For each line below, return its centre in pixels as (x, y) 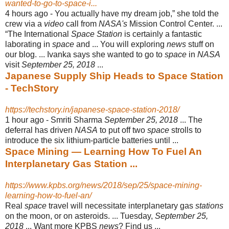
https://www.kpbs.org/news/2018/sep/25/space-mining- (104, 185)
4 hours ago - (30, 13)
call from (81, 24)
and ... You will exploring (120, 44)
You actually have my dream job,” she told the (137, 13)
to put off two (122, 130)
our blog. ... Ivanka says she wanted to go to (85, 54)
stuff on (200, 44)
